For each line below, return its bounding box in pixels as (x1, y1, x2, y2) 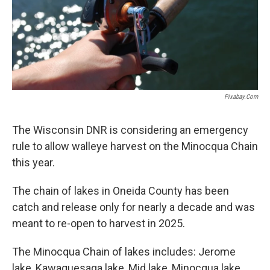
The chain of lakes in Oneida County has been (12, 184, 229, 197)
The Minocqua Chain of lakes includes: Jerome (12, 245, 236, 258)
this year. (12, 155, 55, 169)
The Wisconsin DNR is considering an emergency (12, 123, 248, 136)
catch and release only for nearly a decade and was (12, 200, 255, 213)
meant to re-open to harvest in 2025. (12, 216, 185, 230)
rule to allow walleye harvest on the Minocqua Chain (12, 139, 258, 152)
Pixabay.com (224, 92, 258, 101)
